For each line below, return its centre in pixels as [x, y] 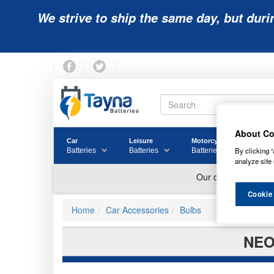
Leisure [141, 141]
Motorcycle [209, 141]
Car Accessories [137, 210]
